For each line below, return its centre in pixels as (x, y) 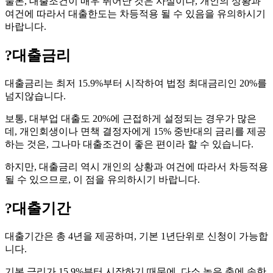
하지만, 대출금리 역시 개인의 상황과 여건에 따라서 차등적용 (136, 167)
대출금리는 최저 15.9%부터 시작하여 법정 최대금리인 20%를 (136, 83)
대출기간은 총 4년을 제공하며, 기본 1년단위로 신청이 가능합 (136, 236)
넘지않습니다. (35, 96)
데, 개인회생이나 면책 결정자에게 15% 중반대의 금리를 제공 (136, 132)
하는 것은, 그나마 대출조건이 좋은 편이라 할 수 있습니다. (129, 144)
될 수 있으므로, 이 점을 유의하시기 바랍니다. (102, 180)
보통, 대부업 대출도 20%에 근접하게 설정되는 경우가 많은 (131, 119)
